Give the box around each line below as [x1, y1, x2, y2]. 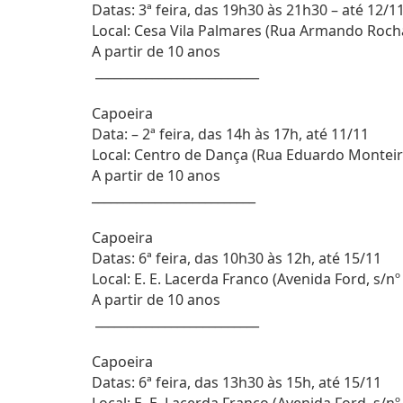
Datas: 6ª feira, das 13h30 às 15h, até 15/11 [92, 372, 381, 392]
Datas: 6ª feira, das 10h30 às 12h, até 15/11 [92, 248, 381, 268]
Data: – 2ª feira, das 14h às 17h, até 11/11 [92, 124, 369, 144]
